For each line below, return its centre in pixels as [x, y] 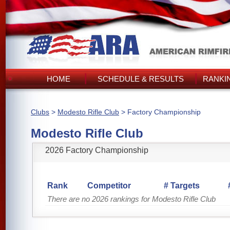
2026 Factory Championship [97, 150]
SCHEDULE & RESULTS [141, 79]
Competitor [109, 186]
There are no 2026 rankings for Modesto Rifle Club [131, 199]
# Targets [182, 186]
